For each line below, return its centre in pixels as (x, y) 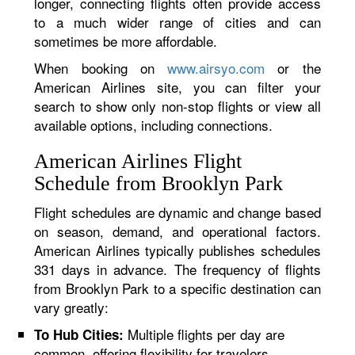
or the (293, 68)
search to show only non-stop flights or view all (177, 106)
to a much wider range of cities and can (177, 22)
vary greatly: (72, 307)
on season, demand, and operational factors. (177, 231)
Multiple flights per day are (204, 334)
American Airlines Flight (138, 161)
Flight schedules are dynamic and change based (177, 212)
